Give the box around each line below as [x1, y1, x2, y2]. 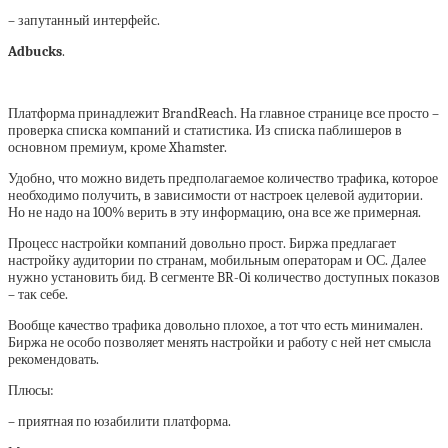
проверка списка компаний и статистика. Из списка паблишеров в [8, 122, 402, 140]
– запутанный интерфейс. [8, 12, 160, 30]
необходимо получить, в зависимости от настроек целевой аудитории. [8, 187, 423, 205]
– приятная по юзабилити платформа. [8, 413, 231, 431]
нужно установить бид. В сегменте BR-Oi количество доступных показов [8, 269, 440, 287]
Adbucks [8, 43, 62, 61]
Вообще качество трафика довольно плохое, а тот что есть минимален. [8, 317, 423, 335]
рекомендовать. [8, 351, 99, 369]
